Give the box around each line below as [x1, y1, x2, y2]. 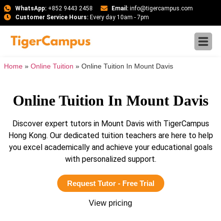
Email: [111, 5, 128, 12]
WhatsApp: [15, 5, 46, 12]
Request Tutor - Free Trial [67, 179, 154, 188]
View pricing [89, 199, 132, 208]
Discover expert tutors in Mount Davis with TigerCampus [12, 119, 209, 128]
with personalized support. [65, 154, 156, 164]
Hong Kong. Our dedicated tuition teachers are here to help [8, 131, 213, 140]
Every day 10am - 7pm [88, 14, 149, 21]
